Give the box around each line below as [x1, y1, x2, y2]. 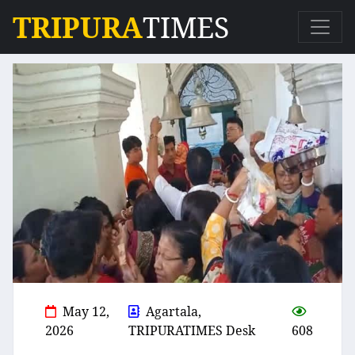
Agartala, [146, 303, 202, 321]
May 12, [63, 303, 109, 321]
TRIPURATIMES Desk [128, 322, 256, 340]
